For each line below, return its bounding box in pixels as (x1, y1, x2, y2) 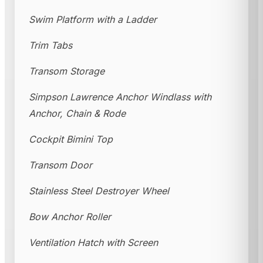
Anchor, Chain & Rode (29, 107, 126, 120)
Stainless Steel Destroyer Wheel (29, 185, 169, 197)
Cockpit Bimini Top (29, 133, 113, 146)
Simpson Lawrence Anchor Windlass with (29, 91, 211, 103)
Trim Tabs (29, 39, 72, 52)
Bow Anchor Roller (29, 211, 111, 223)
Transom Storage (29, 65, 104, 77)
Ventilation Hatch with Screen (29, 237, 158, 249)
